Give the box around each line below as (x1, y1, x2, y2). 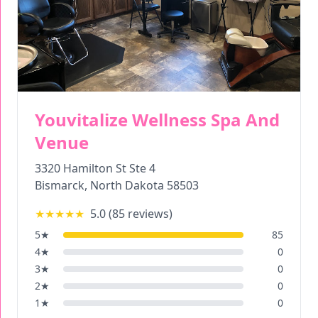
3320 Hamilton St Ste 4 (35, 160, 155, 176)
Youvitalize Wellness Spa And (35, 108, 280, 131)
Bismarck (35, 177, 84, 193)
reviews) (125, 206, 172, 221)
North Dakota (90, 177, 164, 193)
